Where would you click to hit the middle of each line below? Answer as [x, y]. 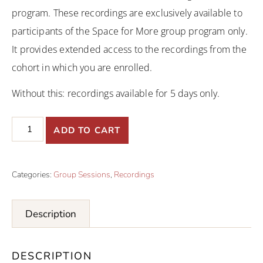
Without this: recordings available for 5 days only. [116, 93]
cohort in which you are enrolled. [82, 68]
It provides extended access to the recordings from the [129, 49]
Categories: [33, 175]
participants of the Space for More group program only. [130, 31]
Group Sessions [82, 175]
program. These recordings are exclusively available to [127, 13]
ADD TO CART [87, 130]
